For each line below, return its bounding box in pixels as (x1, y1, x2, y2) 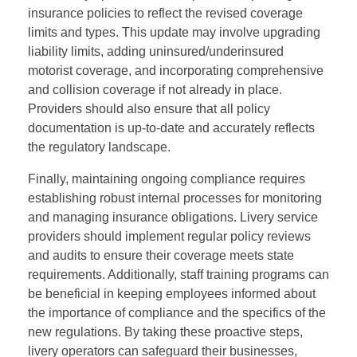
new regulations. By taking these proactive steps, (28, 324, 303, 339)
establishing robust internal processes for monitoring (28, 190, 322, 205)
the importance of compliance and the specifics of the (28, 305, 326, 320)
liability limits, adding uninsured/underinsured (28, 44, 284, 58)
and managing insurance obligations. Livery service (28, 210, 318, 224)
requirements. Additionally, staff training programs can (28, 267, 329, 281)
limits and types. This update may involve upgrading (28, 25, 320, 39)
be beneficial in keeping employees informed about (28, 286, 316, 300)
